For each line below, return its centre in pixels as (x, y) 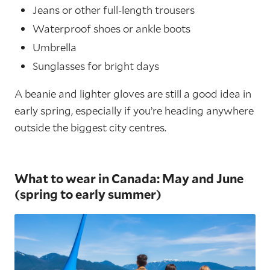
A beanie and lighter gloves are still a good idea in (133, 94)
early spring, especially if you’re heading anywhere (134, 111)
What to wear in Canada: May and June (129, 179)
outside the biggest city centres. (90, 128)
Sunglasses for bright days (96, 66)
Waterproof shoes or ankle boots (111, 29)
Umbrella (55, 48)
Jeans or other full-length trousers (114, 10)
